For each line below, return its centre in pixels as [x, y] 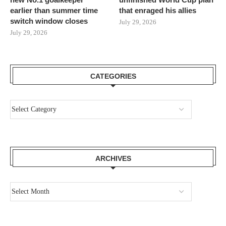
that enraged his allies [158, 11]
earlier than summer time [54, 11]
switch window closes [49, 21]
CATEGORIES [113, 76]
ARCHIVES [113, 159]
